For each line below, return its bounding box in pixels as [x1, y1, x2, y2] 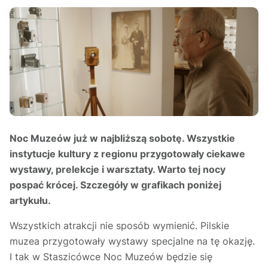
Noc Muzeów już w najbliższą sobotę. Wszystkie [10, 132, 235, 145]
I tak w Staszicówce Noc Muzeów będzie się [10, 251, 212, 263]
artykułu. [10, 194, 51, 207]
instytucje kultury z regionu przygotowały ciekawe [10, 148, 245, 160]
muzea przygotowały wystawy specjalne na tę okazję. [10, 235, 255, 248]
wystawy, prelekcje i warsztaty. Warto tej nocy [10, 163, 226, 176]
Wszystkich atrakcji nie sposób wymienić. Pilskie [10, 220, 229, 232]
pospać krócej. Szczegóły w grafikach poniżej [10, 179, 221, 191]
